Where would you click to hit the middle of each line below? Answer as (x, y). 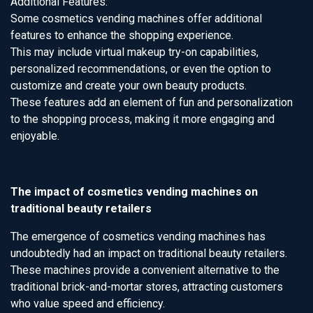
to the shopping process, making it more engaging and (143, 119)
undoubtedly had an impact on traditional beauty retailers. (149, 253)
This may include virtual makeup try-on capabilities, (134, 52)
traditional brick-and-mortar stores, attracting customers (147, 287)
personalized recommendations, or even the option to (141, 69)
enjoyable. (35, 136)
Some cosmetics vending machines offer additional (136, 19)
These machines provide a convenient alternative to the (145, 270)
